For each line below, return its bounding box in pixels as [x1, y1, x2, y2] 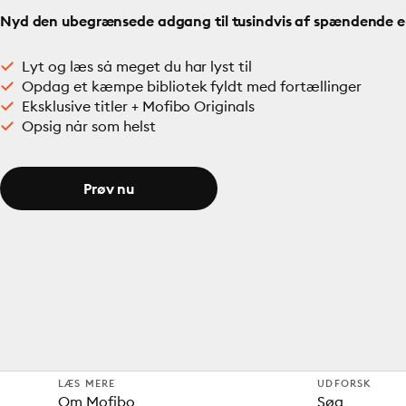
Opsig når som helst [22, 117, 156, 135]
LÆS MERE [58, 377, 116, 390]
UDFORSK [317, 377, 372, 390]
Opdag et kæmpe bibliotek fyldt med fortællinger [22, 77, 362, 95]
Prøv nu [83, 179, 134, 198]
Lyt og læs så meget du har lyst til [22, 57, 253, 75]
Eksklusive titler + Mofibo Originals [22, 97, 256, 115]
